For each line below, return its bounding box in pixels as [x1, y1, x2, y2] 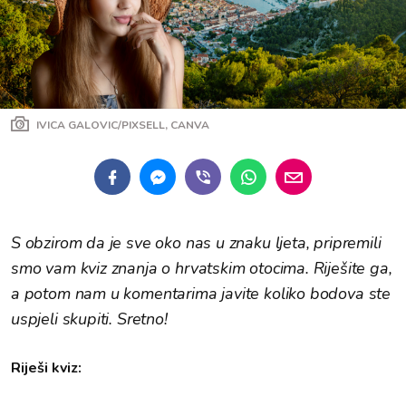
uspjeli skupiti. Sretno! [11, 308, 168, 330]
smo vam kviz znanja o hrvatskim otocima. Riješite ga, [11, 257, 392, 279]
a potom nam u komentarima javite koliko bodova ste [11, 283, 391, 304]
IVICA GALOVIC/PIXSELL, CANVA [36, 118, 209, 132]
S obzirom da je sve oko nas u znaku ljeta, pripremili [11, 232, 382, 254]
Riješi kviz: [11, 358, 82, 378]
